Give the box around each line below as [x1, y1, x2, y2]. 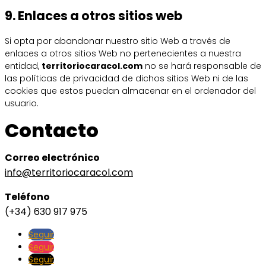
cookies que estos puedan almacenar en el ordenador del [5, 85, 256, 97]
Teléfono [5, 190, 50, 204]
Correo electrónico [5, 151, 100, 165]
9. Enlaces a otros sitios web [5, 7, 182, 24]
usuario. [5, 97, 39, 110]
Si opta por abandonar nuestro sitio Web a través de [5, 35, 230, 47]
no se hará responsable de [142, 60, 261, 72]
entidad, [5, 60, 42, 72]
